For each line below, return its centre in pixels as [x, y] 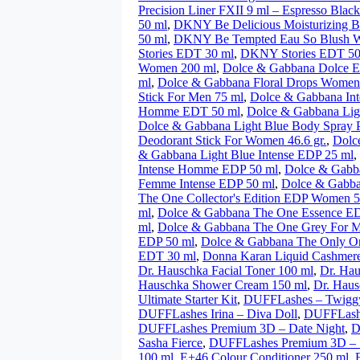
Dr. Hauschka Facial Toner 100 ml [226, 270]
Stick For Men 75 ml [191, 97]
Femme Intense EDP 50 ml [207, 184]
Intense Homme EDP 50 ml [208, 169]
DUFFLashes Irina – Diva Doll [218, 314]
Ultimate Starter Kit [188, 299]
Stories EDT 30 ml [186, 53]
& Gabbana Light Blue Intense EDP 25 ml [246, 155]
